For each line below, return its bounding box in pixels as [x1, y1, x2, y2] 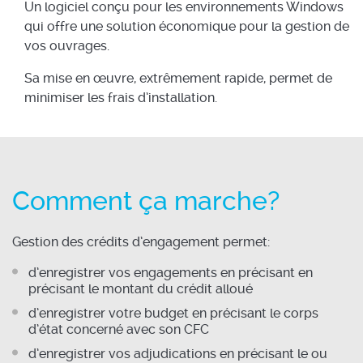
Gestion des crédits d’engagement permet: [12, 234, 270, 250]
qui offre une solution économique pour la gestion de [24, 19, 349, 35]
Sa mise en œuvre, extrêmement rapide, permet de [24, 70, 332, 87]
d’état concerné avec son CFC [28, 322, 209, 338]
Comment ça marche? [12, 186, 280, 217]
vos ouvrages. [24, 38, 109, 54]
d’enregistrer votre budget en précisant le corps [28, 305, 318, 322]
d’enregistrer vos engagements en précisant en [28, 265, 313, 281]
